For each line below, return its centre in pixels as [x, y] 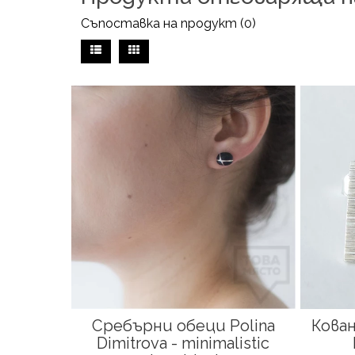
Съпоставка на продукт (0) [168, 23]
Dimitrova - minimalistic [183, 344]
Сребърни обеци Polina [183, 326]
